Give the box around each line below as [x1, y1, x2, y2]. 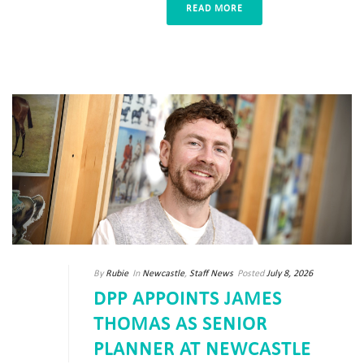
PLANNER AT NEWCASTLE [93, 340, 311, 360]
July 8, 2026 [266, 268, 313, 279]
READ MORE [186, 4, 243, 15]
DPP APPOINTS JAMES [93, 289, 282, 310]
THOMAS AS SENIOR [93, 314, 267, 335]
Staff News [189, 268, 233, 279]
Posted [237, 268, 264, 279]
